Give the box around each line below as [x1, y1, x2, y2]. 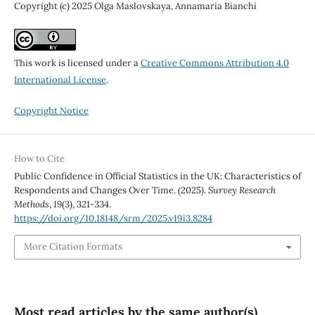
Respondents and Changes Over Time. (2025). [13, 184, 208, 197]
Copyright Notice [13, 105, 89, 117]
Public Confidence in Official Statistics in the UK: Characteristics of [13, 170, 301, 183]
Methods [13, 198, 49, 211]
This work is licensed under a [13, 57, 141, 70]
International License [13, 74, 106, 86]
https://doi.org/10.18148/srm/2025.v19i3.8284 [13, 212, 212, 225]
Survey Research [207, 184, 276, 197]
